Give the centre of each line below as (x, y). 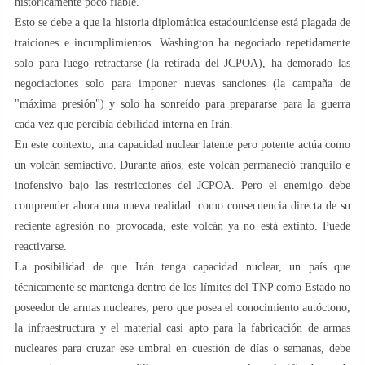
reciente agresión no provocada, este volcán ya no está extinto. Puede (182, 226)
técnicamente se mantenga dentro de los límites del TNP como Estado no (182, 287)
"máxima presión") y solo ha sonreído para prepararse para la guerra (182, 103)
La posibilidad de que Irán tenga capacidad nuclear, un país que (182, 266)
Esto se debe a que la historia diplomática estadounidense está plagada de (182, 22)
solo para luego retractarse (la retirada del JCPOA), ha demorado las (182, 63)
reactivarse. (41, 246)
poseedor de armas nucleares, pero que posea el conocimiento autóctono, (182, 307)
